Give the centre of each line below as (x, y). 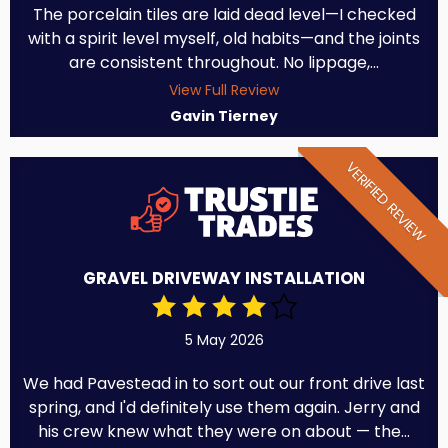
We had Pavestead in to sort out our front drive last (224, 383)
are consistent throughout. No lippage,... (224, 62)
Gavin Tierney (224, 115)
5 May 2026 (224, 339)
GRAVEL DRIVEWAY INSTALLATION (224, 278)
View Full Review (224, 89)
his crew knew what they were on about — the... (224, 431)
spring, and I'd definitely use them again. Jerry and (224, 407)
